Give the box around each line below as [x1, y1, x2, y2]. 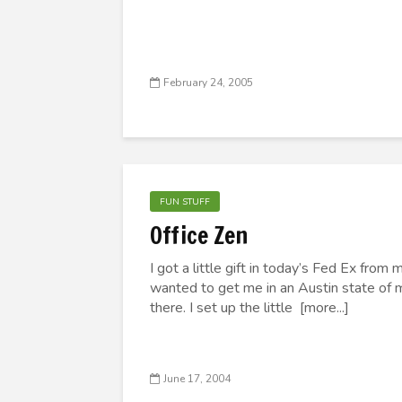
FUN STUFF [160, 196, 210, 208]
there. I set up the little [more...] [150, 298, 349, 318]
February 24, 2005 [163, 75, 253, 91]
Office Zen [150, 219, 248, 252]
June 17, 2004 [163, 371, 231, 387]
